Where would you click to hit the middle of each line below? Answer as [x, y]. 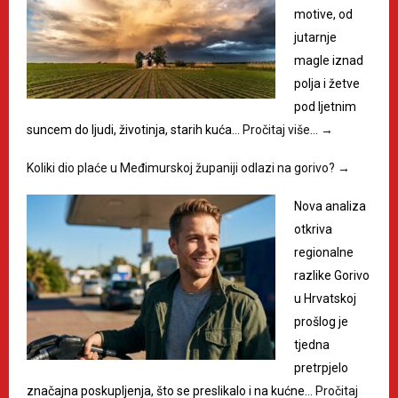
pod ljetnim [325, 106]
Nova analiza [330, 206]
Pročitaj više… [282, 129]
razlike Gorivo [332, 275]
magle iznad [329, 60]
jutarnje [315, 37]
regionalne [324, 252]
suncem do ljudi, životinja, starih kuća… [135, 129]
